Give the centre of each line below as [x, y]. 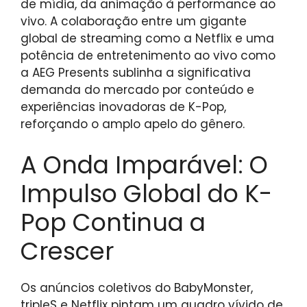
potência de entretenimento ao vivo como [148, 56]
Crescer [67, 251]
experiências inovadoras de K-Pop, [123, 107]
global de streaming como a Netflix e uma [147, 39]
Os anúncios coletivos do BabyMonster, [137, 287]
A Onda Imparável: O [144, 164]
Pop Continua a [113, 222]
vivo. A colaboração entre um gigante [134, 22]
